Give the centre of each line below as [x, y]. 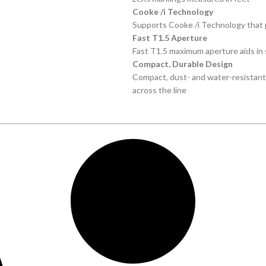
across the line [159, 90]
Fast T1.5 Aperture [170, 38]
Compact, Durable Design [182, 64]
